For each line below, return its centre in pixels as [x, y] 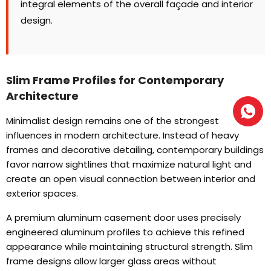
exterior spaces [41, 194]
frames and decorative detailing [79, 150]
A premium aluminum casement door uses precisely [123, 218]
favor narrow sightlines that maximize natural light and [129, 165]
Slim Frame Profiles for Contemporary [115, 80]
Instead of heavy [201, 135]
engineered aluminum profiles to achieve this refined [125, 232]
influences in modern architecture [82, 135]
